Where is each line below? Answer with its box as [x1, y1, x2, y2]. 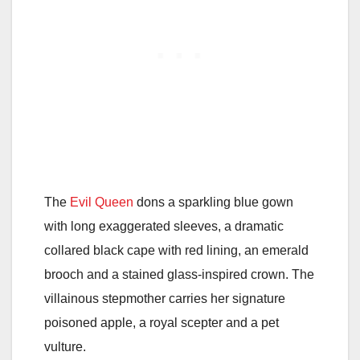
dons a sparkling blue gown [133, 194, 293, 209]
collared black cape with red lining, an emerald [44, 243, 309, 257]
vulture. [44, 339, 86, 354]
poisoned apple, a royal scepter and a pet [44, 315, 279, 329]
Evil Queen [70, 194, 133, 209]
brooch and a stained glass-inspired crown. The [44, 267, 314, 281]
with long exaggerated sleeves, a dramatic [44, 219, 284, 233]
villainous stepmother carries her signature [44, 291, 285, 305]
